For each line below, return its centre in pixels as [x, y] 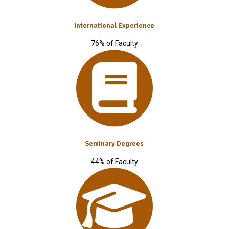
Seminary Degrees [114, 144]
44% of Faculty [114, 162]
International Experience [114, 26]
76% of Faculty [114, 44]
